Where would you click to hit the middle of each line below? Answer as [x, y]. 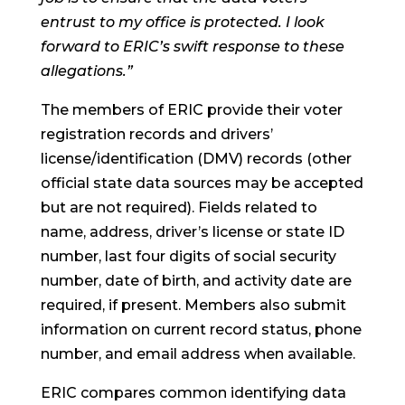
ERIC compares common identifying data [193, 393]
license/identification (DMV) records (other [196, 159]
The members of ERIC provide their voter [191, 110]
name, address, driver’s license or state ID [192, 232]
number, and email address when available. [198, 354]
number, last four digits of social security [188, 256]
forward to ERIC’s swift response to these [192, 47]
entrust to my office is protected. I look [182, 22]
